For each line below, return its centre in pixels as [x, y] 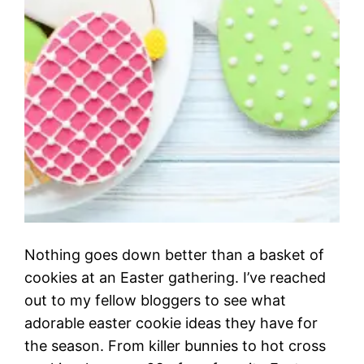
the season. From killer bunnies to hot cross [175, 345]
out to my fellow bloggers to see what [156, 300]
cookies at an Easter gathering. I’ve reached [175, 277]
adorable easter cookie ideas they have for [171, 323]
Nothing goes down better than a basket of [175, 254]
